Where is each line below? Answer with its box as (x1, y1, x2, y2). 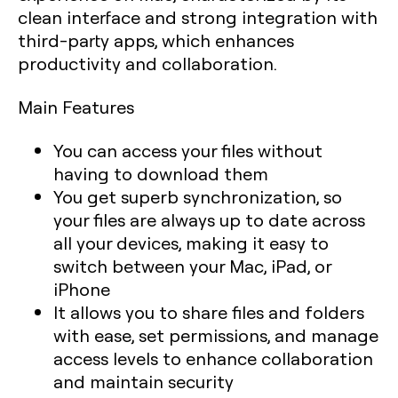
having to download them (53, 161, 268, 185)
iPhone (53, 276, 110, 300)
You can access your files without (53, 138, 322, 162)
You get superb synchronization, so (53, 184, 342, 208)
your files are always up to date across (53, 207, 365, 231)
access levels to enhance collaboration (53, 346, 373, 370)
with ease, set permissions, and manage (53, 322, 378, 346)
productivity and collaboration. (18, 51, 277, 75)
